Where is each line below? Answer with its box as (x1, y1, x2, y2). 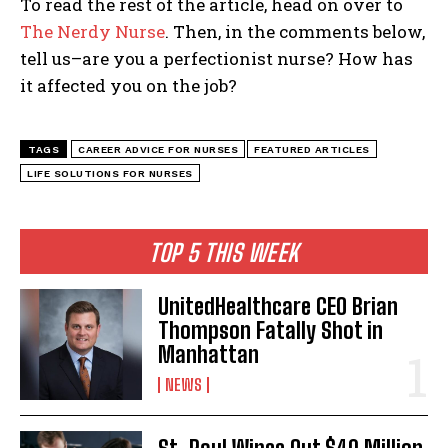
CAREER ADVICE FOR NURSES (78, 144, 238, 156)
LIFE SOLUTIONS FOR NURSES (27, 168, 193, 180)
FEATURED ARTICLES (254, 144, 370, 156)
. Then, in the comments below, (165, 20, 425, 44)
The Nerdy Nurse (20, 20, 165, 44)
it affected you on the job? (20, 74, 237, 98)
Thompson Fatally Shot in (158, 317, 384, 345)
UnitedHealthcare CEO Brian (158, 293, 399, 321)
